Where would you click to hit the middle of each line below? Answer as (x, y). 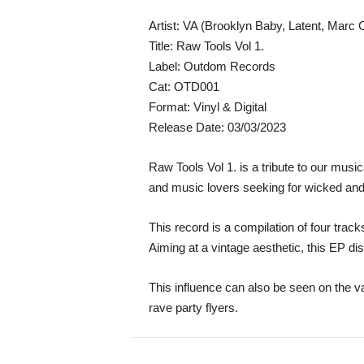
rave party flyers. (193, 308)
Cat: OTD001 (184, 87)
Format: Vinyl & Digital (207, 107)
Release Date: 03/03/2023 (217, 127)
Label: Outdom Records (212, 66)
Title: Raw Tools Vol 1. (206, 46)
